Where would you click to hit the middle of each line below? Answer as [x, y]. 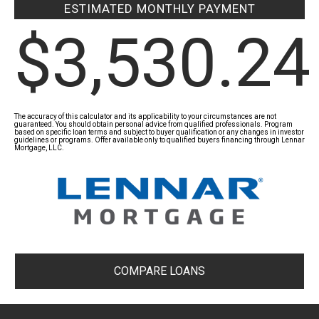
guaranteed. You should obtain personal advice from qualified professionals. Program [153, 124]
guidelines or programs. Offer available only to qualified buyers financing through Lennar [159, 140]
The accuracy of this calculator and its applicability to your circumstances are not [145, 116]
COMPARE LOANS [159, 271]
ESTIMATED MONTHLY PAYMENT [159, 9]
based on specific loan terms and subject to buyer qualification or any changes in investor [159, 132]
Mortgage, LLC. [39, 148]
